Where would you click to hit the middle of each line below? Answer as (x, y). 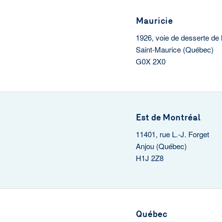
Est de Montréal (168, 117)
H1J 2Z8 (150, 158)
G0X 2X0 (151, 61)
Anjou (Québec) (161, 146)
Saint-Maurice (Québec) (175, 49)
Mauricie (155, 21)
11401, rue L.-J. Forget (172, 134)
